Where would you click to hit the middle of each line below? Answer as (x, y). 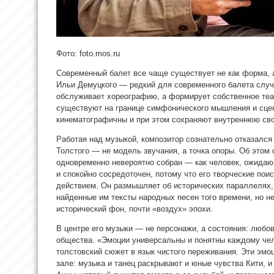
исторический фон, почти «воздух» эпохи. (135, 209)
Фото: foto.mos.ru (88, 53)
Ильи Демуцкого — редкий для (115, 84)
